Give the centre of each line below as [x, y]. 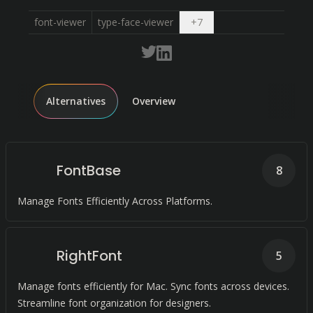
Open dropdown [238, 21]
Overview [154, 101]
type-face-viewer [135, 22]
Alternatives [76, 101]
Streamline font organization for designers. [114, 303]
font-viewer [60, 22]
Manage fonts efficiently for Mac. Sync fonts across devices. [153, 286]
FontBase [89, 170]
